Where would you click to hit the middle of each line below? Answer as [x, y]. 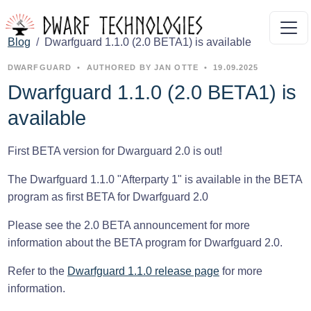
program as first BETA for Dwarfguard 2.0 [108, 197]
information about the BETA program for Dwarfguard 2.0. [145, 243]
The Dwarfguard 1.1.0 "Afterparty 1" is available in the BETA [155, 179]
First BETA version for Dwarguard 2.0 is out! [115, 151]
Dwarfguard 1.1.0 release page [143, 271]
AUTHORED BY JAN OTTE [142, 67]
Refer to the [37, 271]
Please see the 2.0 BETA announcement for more [129, 225]
